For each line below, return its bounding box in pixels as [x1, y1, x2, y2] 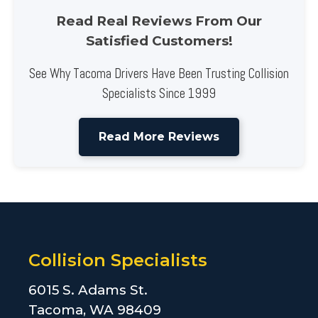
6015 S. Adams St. [28, 282, 148, 299]
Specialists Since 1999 [102, 85, 216, 103]
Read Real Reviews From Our [56, 12, 262, 29]
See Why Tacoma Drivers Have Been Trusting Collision [29, 65, 289, 83]
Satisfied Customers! [85, 32, 233, 49]
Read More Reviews [99, 130, 219, 144]
